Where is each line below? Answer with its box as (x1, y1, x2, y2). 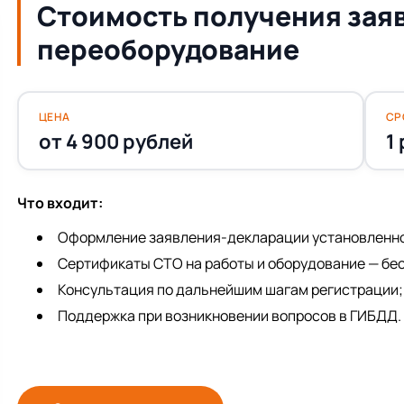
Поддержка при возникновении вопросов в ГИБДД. (58, 306, 401, 326)
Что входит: (17, 193, 103, 214)
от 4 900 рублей (38, 127, 193, 155)
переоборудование (37, 31, 299, 69)
